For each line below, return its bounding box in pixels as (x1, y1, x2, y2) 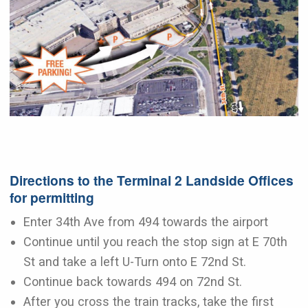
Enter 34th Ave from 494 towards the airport (23, 214, 268, 229)
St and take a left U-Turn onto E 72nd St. (23, 254, 246, 269)
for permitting (10, 187, 94, 207)
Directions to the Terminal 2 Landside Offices (10, 170, 294, 190)
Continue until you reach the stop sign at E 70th (23, 234, 287, 249)
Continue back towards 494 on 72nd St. (23, 274, 242, 289)
